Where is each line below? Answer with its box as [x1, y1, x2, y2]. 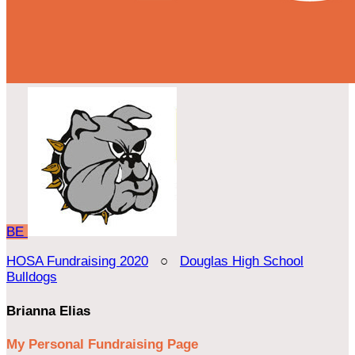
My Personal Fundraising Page [6, 337, 198, 353]
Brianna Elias [6, 303, 90, 319]
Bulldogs [6, 269, 57, 284]
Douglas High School [180, 254, 303, 269]
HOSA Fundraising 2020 [6, 254, 148, 269]
